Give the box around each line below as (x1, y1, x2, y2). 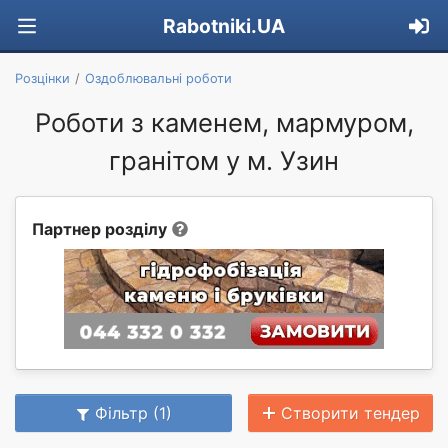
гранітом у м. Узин (109, 144, 339, 176)
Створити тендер (281, 402, 420, 423)
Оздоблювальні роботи (84, 70, 232, 86)
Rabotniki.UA (163, 14, 285, 39)
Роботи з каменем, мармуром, (34, 106, 414, 138)
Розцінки (15, 70, 70, 86)
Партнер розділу (32, 218, 167, 239)
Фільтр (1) (95, 402, 172, 423)
